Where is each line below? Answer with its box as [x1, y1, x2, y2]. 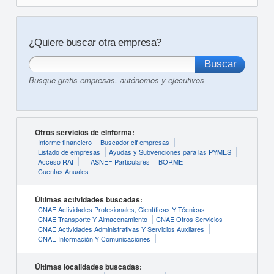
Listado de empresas [37, 147, 100, 157]
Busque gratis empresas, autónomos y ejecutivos [28, 74, 204, 86]
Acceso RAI [37, 157, 73, 166]
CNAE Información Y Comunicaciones [37, 234, 150, 243]
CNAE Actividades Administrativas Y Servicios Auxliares [37, 224, 204, 234]
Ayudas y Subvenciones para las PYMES [108, 147, 231, 157]
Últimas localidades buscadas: [34, 261, 142, 272]
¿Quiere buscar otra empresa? [28, 37, 161, 48]
